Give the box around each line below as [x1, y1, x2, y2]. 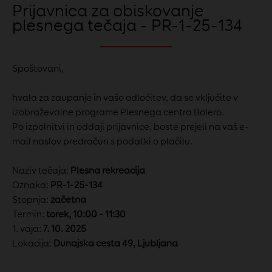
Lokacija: [12, 237, 53, 250]
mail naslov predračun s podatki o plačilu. [12, 135, 192, 148]
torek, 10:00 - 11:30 [46, 208, 126, 220]
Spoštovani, [12, 63, 64, 75]
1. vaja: [12, 223, 43, 235]
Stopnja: [12, 194, 50, 206]
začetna [50, 194, 86, 206]
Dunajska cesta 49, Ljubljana [53, 237, 178, 250]
